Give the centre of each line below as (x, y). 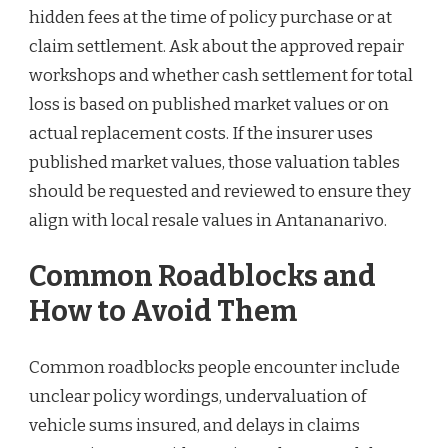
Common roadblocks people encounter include (214, 367)
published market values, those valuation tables (214, 163)
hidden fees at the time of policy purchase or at (210, 18)
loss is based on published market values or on (209, 105)
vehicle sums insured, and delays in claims (194, 425)
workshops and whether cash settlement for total (221, 76)
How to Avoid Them (163, 312)
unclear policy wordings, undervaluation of (198, 396)
